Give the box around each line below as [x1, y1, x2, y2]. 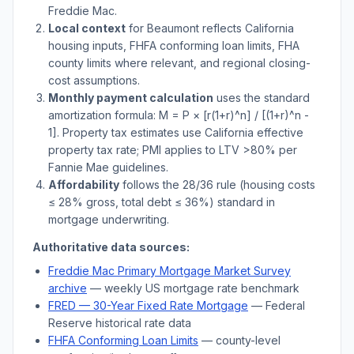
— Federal [248, 299, 305, 312]
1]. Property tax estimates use [48, 126, 205, 139]
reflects [199, 21, 245, 35]
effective [254, 126, 303, 139]
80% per [250, 143, 297, 156]
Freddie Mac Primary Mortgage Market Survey [48, 264, 291, 277]
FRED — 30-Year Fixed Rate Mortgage [48, 299, 248, 312]
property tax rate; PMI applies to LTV [48, 143, 243, 156]
